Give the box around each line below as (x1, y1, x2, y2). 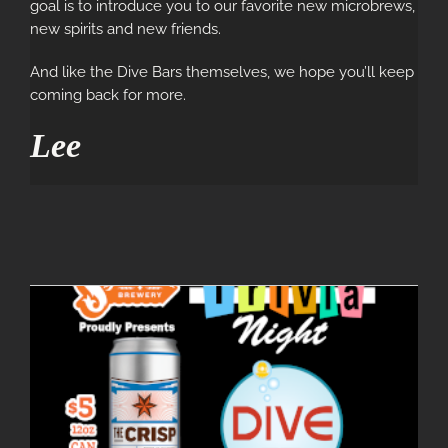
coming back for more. (30, 86, 186, 105)
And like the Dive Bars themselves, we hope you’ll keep (30, 63, 414, 82)
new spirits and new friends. (30, 20, 221, 39)
